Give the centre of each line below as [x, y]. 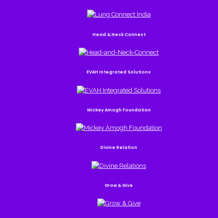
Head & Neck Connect [119, 34]
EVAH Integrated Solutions [119, 72]
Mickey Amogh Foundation [119, 110]
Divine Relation [119, 148]
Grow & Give [119, 185]
